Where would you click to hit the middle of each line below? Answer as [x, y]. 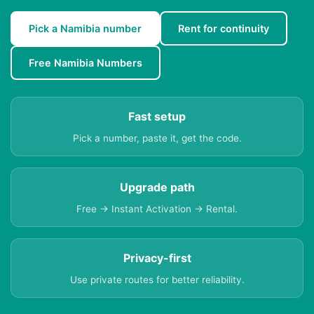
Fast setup [157, 117]
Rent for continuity [224, 29]
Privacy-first [157, 258]
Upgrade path [157, 187]
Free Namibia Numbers [86, 63]
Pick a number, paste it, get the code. [157, 138]
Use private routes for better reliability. [157, 280]
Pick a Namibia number [85, 29]
